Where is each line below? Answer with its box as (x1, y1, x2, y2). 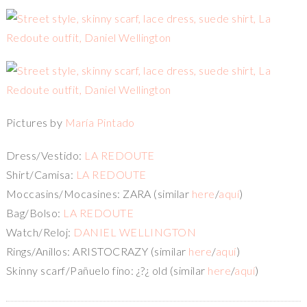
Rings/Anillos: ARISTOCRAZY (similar (5, 245, 189, 258)
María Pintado (62, 116, 135, 130)
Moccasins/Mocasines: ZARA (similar (5, 187, 192, 201)
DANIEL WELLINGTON (73, 225, 197, 239)
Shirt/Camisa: (5, 168, 76, 182)
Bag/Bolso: (5, 206, 64, 220)
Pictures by (5, 116, 63, 130)
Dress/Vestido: (5, 149, 85, 162)
